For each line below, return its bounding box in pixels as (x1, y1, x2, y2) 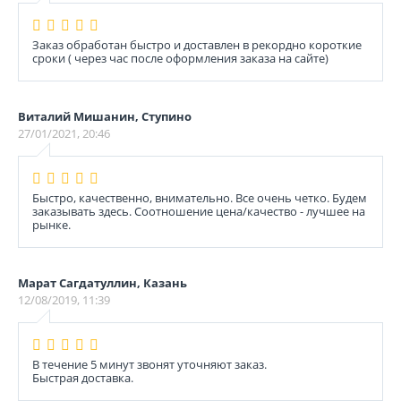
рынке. (32, 217, 71, 233)
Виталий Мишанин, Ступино (18, 108, 192, 124)
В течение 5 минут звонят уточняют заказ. (32, 356, 267, 372)
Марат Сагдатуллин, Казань (18, 275, 187, 291)
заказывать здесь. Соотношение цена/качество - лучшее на (32, 203, 365, 219)
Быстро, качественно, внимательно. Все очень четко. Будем (32, 190, 367, 206)
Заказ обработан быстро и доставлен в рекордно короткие (32, 37, 362, 53)
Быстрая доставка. (32, 370, 133, 386)
